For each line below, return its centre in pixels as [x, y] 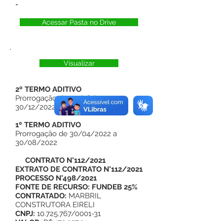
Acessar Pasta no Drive [79, 22]
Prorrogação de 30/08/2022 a [66, 98]
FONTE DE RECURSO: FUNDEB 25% [76, 187]
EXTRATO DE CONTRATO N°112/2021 [79, 169]
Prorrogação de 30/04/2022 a [66, 134]
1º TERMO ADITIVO [48, 125]
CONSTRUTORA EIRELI [55, 205]
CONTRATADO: [42, 196]
